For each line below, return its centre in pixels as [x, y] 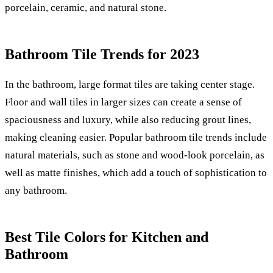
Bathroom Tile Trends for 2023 [102, 54]
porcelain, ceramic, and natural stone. [86, 7]
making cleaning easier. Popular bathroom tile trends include [136, 137]
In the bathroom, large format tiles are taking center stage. [130, 84]
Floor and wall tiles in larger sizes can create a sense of [123, 102]
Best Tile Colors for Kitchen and [107, 237]
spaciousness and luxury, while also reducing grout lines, [128, 119]
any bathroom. [36, 190]
